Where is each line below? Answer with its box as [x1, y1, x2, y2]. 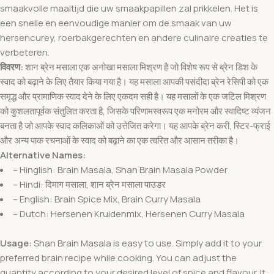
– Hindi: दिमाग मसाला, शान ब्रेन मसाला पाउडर [13, 177, 166, 191]
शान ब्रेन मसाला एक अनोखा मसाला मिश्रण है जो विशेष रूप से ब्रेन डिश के [23, 60, 257, 73]
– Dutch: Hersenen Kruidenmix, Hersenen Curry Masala [13, 207, 245, 220]
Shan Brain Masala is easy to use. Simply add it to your [32, 236, 262, 250]
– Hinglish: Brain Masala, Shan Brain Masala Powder [13, 163, 228, 176]
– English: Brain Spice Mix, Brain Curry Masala [13, 192, 201, 206]
